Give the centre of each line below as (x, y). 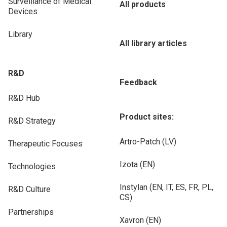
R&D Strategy (32, 121)
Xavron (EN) (140, 220)
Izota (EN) (137, 164)
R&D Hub (24, 98)
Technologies (32, 166)
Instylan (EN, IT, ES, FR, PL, (166, 187)
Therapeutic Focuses (45, 144)
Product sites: (147, 117)
